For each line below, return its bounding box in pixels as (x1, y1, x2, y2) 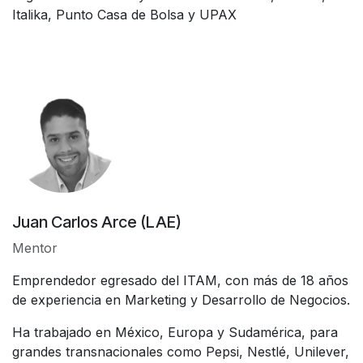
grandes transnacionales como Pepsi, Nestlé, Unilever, (12, 343, 349, 360)
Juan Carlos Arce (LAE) (12, 211, 181, 232)
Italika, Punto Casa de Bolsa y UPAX (12, 6, 237, 23)
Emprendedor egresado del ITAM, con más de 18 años (12, 271, 348, 288)
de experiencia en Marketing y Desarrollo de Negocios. (12, 291, 350, 308)
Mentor (12, 239, 58, 256)
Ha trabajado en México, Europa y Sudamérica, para (12, 323, 338, 340)
